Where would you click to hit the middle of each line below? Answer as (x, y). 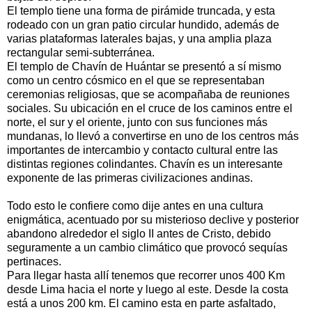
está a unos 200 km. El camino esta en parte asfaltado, (141, 303)
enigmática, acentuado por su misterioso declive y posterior (153, 219)
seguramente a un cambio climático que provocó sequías (147, 247)
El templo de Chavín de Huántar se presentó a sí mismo (144, 66)
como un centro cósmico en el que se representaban (136, 80)
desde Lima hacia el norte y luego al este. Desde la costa (148, 289)
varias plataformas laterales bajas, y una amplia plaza (139, 38)
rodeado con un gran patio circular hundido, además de (143, 24)
